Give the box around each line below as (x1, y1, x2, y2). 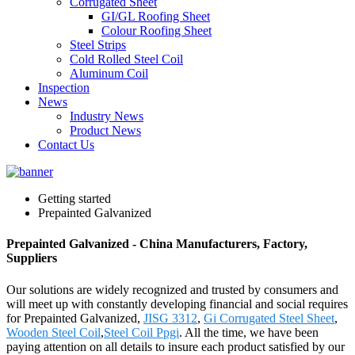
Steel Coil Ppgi (104, 325, 179, 339)
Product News (70, 124, 141, 137)
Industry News (70, 109, 143, 123)
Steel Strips (70, 38, 126, 52)
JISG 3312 (143, 311, 197, 325)
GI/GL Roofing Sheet (101, 10, 210, 23)
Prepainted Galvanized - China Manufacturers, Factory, (6, 237, 307, 251)
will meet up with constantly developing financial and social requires (6, 296, 348, 311)
